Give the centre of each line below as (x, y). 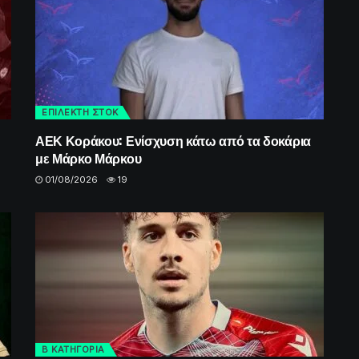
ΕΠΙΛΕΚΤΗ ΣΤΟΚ (80, 112)
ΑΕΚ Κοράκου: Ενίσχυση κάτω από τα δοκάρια (173, 140)
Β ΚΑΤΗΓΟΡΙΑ (73, 349)
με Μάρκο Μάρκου (89, 157)
